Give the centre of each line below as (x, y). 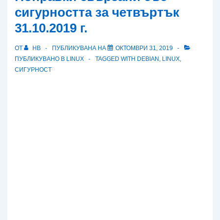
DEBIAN (148, 59)
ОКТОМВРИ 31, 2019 (144, 48)
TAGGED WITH (116, 59)
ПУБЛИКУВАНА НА (80, 48)
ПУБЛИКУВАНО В (41, 59)
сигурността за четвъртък (97, 12)
